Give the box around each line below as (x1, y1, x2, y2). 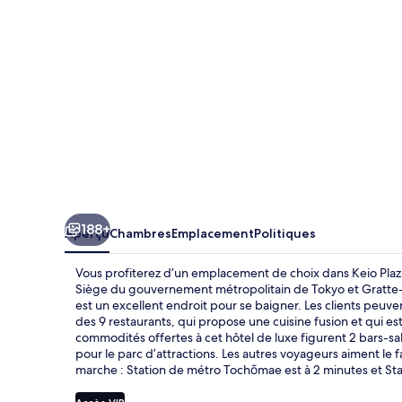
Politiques (254, 224, 316, 241)
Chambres (109, 224, 171, 241)
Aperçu (65, 224, 109, 241)
